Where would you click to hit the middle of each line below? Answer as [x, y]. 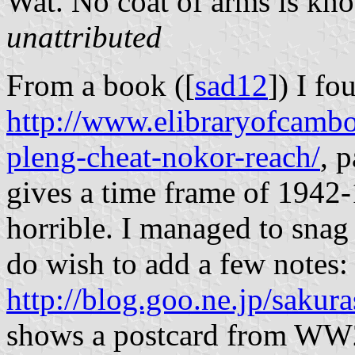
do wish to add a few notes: [177, 263]
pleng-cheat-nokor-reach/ [163, 156]
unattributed [84, 36]
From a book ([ [101, 85]
